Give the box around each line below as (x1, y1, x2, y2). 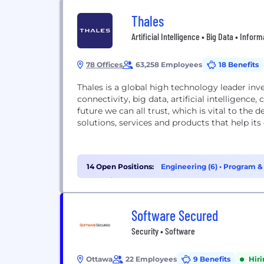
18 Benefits (219, 60, 259, 69)
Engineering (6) (161, 162, 219, 171)
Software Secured (131, 207, 218, 224)
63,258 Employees (136, 60, 202, 69)
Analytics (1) (87, 176, 130, 185)
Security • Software (131, 225, 195, 236)
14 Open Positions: (87, 162, 154, 171)
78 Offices (86, 60, 123, 69)
